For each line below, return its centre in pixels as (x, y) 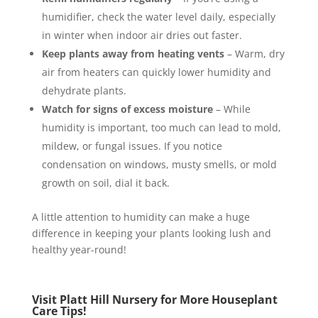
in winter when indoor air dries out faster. (142, 35)
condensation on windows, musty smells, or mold (159, 164)
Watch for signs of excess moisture (127, 109)
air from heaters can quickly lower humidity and (156, 72)
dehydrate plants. (84, 90)
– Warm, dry (254, 53)
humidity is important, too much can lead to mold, (161, 127)
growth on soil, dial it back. (105, 182)
